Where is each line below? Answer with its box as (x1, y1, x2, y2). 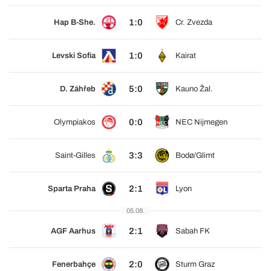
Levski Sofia (52, 51, 96, 60)
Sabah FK (175, 226, 210, 235)
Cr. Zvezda (175, 18, 212, 27)
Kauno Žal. (175, 84, 213, 93)
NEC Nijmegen (175, 117, 227, 126)
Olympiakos (54, 117, 96, 126)
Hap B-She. (54, 18, 96, 27)
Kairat (175, 51, 196, 60)
